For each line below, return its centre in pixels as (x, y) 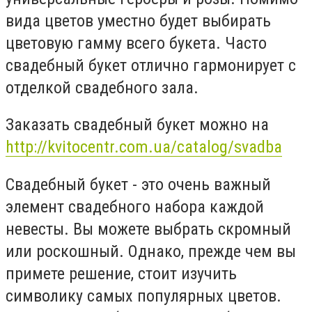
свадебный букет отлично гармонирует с (151, 65)
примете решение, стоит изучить (121, 273)
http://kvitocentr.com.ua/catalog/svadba (144, 147)
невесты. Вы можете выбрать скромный (148, 229)
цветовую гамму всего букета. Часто (136, 43)
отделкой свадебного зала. (102, 87)
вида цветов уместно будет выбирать (138, 21)
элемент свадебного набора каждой (135, 206)
